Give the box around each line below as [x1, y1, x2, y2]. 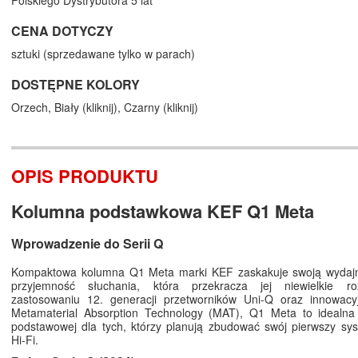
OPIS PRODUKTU [11, 163, 158, 189]
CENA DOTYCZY [11, 22, 113, 41]
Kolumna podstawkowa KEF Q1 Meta [11, 198, 314, 225]
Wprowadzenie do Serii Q [11, 234, 163, 253]
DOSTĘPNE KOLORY [11, 75, 140, 94]
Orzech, [11, 99, 54, 116]
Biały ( [54, 99, 86, 116]
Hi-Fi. [11, 332, 38, 348]
